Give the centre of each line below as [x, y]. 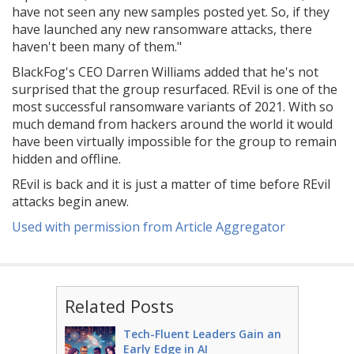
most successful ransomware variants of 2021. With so [173, 107]
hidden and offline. [66, 159]
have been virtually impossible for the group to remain [174, 141]
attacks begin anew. [70, 201]
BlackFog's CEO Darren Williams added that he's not [165, 72]
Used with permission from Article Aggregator [149, 227]
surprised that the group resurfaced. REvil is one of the [175, 89]
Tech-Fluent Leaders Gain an [202, 334]
